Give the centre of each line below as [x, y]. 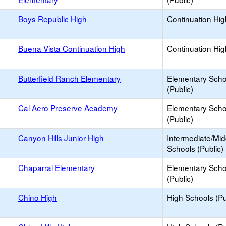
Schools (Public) [195, 148]
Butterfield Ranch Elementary [69, 78]
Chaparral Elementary [56, 167]
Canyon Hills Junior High [61, 138]
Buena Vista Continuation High [72, 48]
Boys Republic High [52, 19]
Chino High [38, 197]
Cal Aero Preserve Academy [68, 108]
